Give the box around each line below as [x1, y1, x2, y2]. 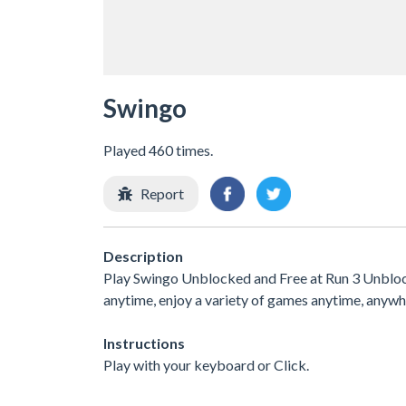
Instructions [103, 333, 185, 352]
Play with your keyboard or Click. [103, 355, 309, 373]
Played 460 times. [103, 141, 213, 159]
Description [103, 246, 183, 265]
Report [140, 185, 184, 202]
